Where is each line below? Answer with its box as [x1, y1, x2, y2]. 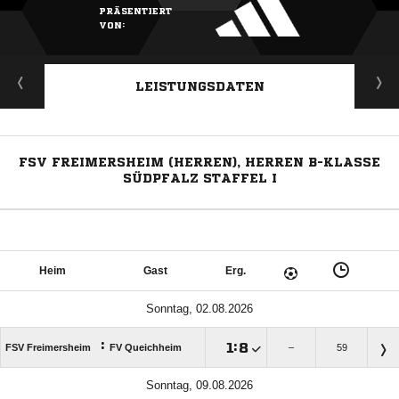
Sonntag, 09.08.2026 [146, 379, 253, 393]
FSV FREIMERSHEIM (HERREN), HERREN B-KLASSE [19, 156, 380, 169]
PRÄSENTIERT [99, 6, 172, 16]
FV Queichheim [110, 342, 182, 354]
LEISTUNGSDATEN [134, 80, 265, 94]
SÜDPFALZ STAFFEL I [122, 172, 277, 185]
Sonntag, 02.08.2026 [146, 302, 253, 316]
